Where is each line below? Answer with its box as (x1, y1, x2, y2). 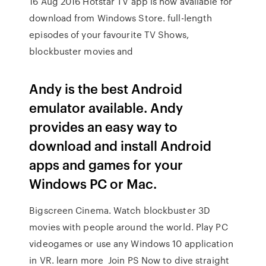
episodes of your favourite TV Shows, (29, 28, 189, 41)
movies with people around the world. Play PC (29, 220, 228, 233)
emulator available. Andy (29, 98, 183, 116)
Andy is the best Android (29, 79, 183, 97)
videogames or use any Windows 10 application (29, 237, 233, 250)
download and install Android (29, 136, 212, 154)
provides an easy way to (29, 117, 178, 135)
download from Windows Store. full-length (29, 11, 213, 24)
